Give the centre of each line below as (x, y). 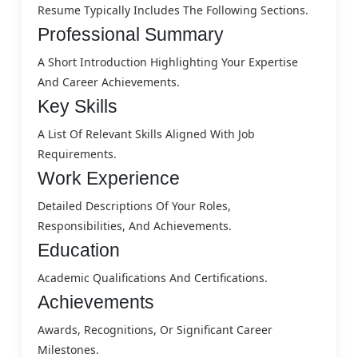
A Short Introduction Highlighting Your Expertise (168, 62)
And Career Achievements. (109, 82)
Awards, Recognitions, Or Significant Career (155, 329)
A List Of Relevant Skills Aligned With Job (146, 133)
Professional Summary (131, 34)
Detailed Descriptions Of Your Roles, (134, 205)
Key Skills (78, 106)
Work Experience (109, 178)
